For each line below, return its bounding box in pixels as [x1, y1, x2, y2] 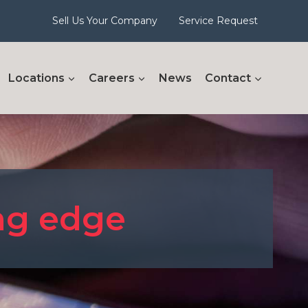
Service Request [179, 14, 258, 27]
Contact [205, 71, 252, 85]
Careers [89, 71, 135, 85]
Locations [8, 71, 65, 85]
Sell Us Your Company [52, 14, 157, 27]
